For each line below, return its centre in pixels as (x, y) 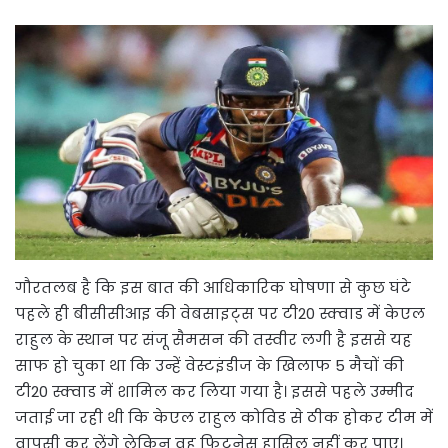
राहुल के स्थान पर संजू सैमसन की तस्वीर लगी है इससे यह (213, 340)
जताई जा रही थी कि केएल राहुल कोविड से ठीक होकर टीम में (224, 418)
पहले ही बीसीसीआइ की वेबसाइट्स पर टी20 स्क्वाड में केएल (220, 314)
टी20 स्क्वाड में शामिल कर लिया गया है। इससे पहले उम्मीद (214, 392)
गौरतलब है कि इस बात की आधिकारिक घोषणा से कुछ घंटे (213, 288)
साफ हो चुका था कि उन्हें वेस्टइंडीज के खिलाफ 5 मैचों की (209, 366)
